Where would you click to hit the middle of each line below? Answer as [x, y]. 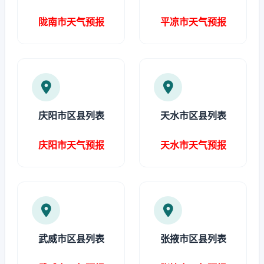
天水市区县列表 [193, 115]
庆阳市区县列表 [71, 115]
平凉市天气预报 [193, 22]
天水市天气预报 [193, 145]
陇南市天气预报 [71, 22]
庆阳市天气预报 [71, 145]
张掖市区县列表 [193, 239]
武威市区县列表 [71, 239]
